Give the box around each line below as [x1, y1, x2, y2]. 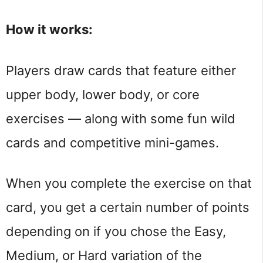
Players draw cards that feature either [6, 62, 236, 78]
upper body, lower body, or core [6, 86, 200, 102]
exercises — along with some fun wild [6, 110, 235, 126]
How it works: [6, 22, 93, 37]
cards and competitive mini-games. [6, 134, 219, 150]
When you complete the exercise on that [6, 176, 252, 191]
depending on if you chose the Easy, [6, 224, 226, 240]
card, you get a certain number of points [6, 200, 249, 215]
